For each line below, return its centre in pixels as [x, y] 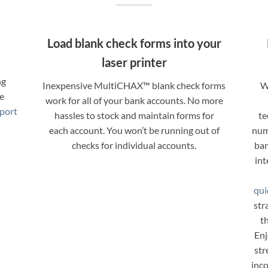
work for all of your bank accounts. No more [134, 100]
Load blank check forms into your [134, 43]
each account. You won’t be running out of [134, 130]
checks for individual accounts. [134, 145]
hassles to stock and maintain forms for [134, 115]
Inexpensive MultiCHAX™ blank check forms [134, 85]
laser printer [134, 62]
